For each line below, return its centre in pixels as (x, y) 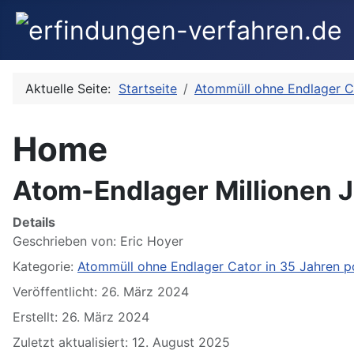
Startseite (148, 89)
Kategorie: (45, 267)
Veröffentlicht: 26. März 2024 (101, 292)
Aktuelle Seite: (72, 89)
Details (34, 222)
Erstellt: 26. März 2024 (81, 317)
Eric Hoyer (152, 241)
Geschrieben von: (66, 241)
